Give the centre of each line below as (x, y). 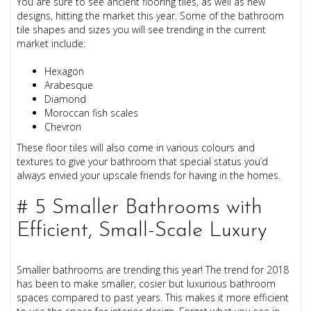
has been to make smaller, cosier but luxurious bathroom (146, 283)
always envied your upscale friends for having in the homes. (150, 175)
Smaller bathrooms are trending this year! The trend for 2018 (153, 269)
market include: (51, 43)
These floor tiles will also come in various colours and (136, 147)
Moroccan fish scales (92, 112)
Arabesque (69, 85)
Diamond (66, 99)
